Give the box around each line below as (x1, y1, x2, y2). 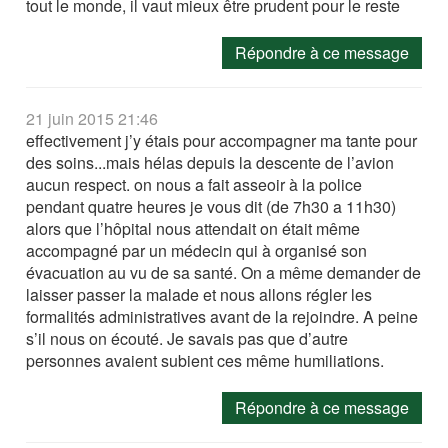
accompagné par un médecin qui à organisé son (26, 239, 368, 262)
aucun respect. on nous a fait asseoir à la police (26, 173, 363, 196)
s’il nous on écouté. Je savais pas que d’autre (26, 327, 349, 350)
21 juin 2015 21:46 (26, 107, 159, 130)
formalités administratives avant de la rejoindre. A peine (26, 305, 419, 328)
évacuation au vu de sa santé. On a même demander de (26, 261, 422, 284)
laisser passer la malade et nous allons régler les (26, 283, 373, 306)
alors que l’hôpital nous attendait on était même (26, 217, 361, 240)
